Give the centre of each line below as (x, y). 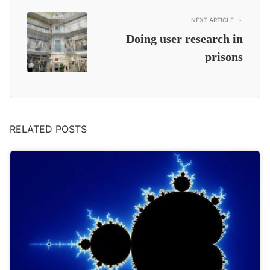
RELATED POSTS (48, 129)
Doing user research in (184, 38)
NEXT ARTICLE (212, 20)
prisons (224, 56)
